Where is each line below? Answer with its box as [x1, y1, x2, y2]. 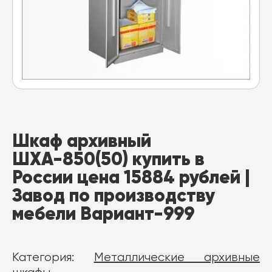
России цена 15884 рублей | [12, 166, 250, 188]
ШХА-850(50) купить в [12, 148, 205, 170]
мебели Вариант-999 [12, 202, 194, 225]
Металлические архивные [93, 251, 260, 264]
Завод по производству [12, 184, 215, 206]
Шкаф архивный [12, 129, 151, 152]
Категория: [12, 251, 94, 264]
